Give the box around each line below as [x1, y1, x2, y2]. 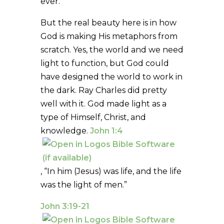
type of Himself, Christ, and [40, 112, 146, 122]
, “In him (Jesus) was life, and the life [40, 166, 181, 176]
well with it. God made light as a [40, 98, 166, 108]
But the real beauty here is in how [40, 17, 176, 27]
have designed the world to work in [40, 71, 182, 81]
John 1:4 [89, 125, 123, 135]
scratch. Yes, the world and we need [40, 44, 183, 54]
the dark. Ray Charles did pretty [40, 85, 167, 95]
